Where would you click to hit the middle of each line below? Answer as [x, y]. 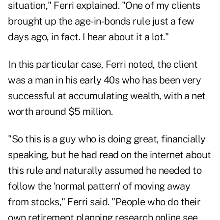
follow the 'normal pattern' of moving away [99, 186]
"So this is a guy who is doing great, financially [107, 139]
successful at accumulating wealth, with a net [107, 96]
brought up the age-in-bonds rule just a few [101, 21]
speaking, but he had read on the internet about [110, 155]
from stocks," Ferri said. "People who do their [104, 202]
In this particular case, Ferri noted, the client [103, 65]
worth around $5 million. [60, 112]
